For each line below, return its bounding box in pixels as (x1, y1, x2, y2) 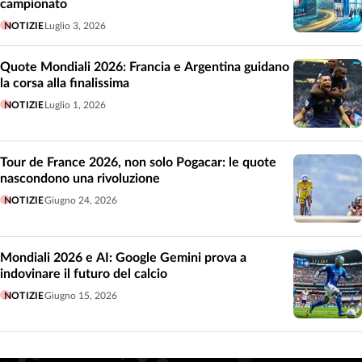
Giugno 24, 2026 (44, 195, 117, 205)
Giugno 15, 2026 (44, 290, 117, 301)
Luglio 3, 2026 (44, 20, 106, 31)
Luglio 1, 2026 (44, 99, 106, 110)
